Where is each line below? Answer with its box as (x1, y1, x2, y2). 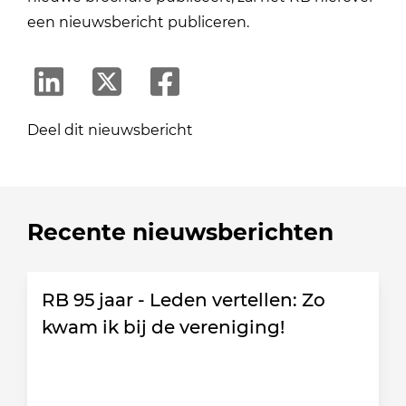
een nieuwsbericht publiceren (27, 14, 247, 32)
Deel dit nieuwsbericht (27, 121, 194, 139)
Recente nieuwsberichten (27, 217, 334, 246)
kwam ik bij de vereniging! (42, 315, 285, 338)
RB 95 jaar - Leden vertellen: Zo (42, 288, 326, 311)
